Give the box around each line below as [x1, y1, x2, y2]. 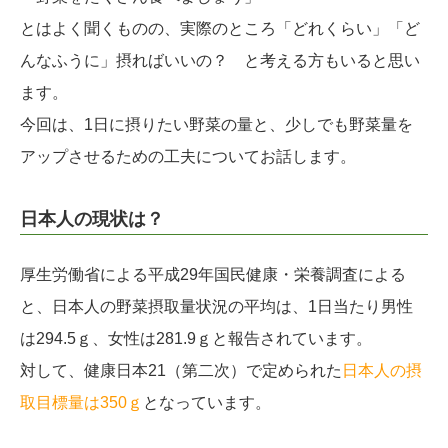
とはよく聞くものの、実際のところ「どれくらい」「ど [20, 20, 420, 38]
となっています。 [143, 394, 271, 412]
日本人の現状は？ [20, 209, 164, 230]
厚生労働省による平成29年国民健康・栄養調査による [20, 266, 406, 284]
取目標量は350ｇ [20, 394, 143, 412]
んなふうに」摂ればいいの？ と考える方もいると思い [20, 52, 420, 70]
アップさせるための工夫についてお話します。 [20, 148, 356, 166]
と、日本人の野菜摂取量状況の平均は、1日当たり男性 [20, 298, 413, 316]
